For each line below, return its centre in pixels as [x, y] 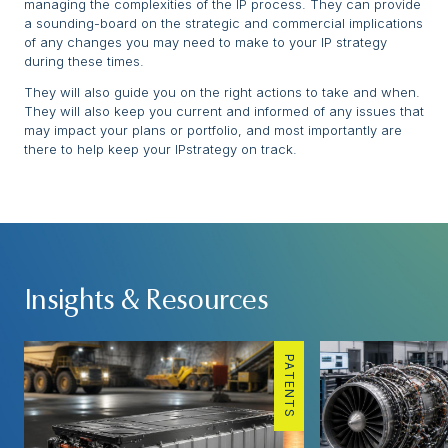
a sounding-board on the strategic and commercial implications [223, 23]
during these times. [84, 61]
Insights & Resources [146, 302]
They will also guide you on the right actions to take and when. [222, 92]
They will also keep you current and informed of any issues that [224, 111]
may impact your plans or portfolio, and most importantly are [213, 130]
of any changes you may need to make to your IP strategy [205, 42]
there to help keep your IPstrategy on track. [160, 149]
